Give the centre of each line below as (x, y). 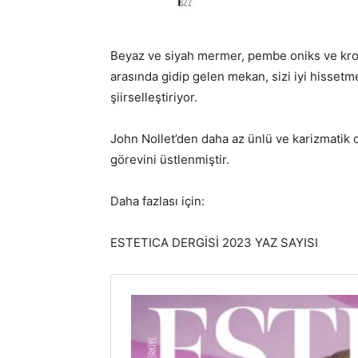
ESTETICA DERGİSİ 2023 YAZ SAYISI (214, 243)
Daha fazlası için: (157, 201)
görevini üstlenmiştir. (170, 159)
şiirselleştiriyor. (155, 97)
